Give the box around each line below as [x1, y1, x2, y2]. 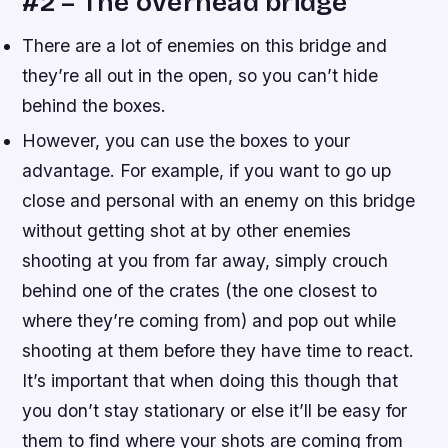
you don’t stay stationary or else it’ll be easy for [22, 399, 408, 421]
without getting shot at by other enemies [22, 219, 352, 241]
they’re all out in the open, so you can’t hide [22, 64, 379, 86]
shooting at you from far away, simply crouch [22, 249, 389, 271]
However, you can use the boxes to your [22, 129, 351, 151]
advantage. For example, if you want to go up [22, 159, 392, 181]
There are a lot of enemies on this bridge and [22, 34, 388, 56]
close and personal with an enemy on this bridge [22, 189, 416, 211]
